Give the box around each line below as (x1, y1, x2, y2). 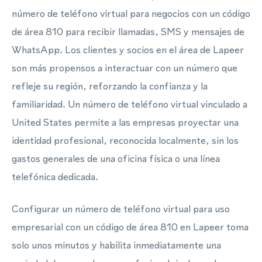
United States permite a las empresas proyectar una (12, 115, 239, 129)
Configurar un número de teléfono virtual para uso (12, 202, 230, 216)
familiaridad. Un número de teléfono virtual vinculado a (12, 97, 247, 111)
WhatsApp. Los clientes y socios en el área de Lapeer (12, 43, 244, 57)
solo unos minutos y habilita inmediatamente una (12, 238, 221, 252)
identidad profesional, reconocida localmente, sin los (12, 133, 239, 147)
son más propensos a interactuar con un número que (12, 61, 237, 75)
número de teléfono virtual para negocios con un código (12, 6, 250, 20)
